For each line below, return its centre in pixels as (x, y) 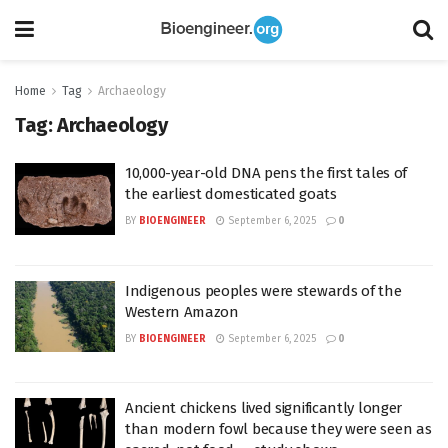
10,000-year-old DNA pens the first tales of (266, 173)
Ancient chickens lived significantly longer (264, 408)
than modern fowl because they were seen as (278, 429)
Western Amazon (182, 311)
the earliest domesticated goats (231, 194)
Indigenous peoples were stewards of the (263, 290)
